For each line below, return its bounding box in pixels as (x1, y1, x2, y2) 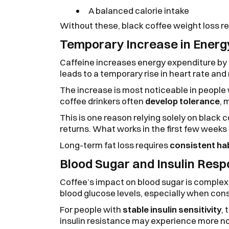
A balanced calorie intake (88, 5, 189, 16)
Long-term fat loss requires (60, 139, 170, 150)
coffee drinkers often (60, 95, 145, 106)
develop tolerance (145, 95, 220, 106)
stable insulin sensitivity (121, 203, 221, 215)
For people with (60, 203, 121, 215)
